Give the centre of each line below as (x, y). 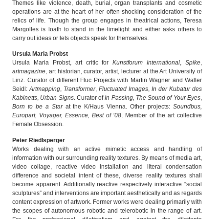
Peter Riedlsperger (39, 140)
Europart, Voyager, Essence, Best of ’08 (67, 116)
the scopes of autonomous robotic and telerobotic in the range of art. (107, 210)
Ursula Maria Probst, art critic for (63, 63)
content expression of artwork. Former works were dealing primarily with (107, 202)
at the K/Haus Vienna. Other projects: (118, 107)
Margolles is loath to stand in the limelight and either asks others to (107, 29)
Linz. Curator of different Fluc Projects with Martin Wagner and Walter (107, 80)
